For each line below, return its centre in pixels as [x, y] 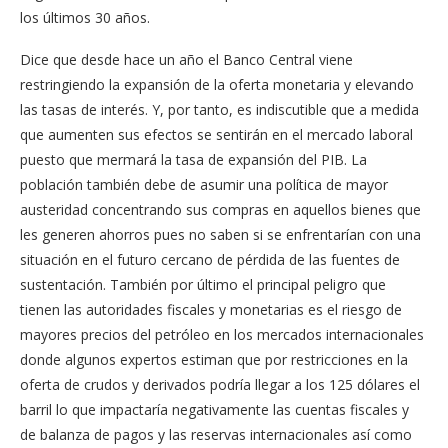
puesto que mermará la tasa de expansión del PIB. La [193, 159]
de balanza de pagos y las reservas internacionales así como [216, 434]
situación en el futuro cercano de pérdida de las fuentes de [210, 259]
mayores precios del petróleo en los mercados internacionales [222, 334]
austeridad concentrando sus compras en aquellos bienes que [220, 209]
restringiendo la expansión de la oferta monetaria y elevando [217, 84]
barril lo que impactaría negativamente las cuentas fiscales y [214, 409]
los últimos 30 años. [85, 17]
